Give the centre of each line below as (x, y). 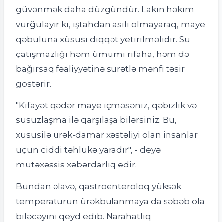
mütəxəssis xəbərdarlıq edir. (76, 165)
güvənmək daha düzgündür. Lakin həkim (105, 9)
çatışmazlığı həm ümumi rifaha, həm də (103, 54)
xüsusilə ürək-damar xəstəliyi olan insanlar (107, 135)
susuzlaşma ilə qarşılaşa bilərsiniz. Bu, (96, 120)
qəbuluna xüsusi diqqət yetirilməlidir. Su (103, 39)
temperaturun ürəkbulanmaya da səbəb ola (110, 201)
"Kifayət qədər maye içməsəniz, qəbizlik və (106, 105)
